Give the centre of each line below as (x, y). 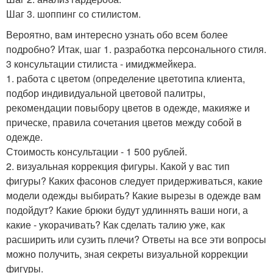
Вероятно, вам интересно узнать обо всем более (117, 35)
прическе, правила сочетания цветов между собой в (124, 122)
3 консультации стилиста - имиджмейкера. (101, 64)
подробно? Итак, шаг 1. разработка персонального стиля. (136, 49)
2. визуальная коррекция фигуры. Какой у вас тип (118, 166)
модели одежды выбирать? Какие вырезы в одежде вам (133, 196)
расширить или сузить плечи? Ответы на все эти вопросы (136, 239)
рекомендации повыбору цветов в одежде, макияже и (128, 108)
